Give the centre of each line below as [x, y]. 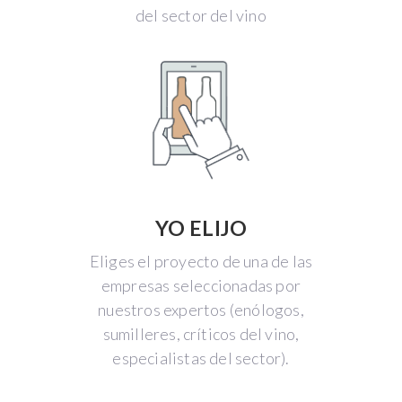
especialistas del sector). [201, 358]
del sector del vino [201, 15]
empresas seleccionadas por [201, 286]
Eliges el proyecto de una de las [201, 262]
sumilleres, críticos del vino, [201, 334]
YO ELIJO [201, 228]
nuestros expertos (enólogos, [201, 310]
